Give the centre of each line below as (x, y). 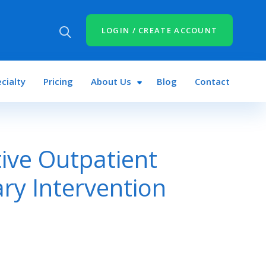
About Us (111, 81)
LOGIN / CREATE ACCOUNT (159, 30)
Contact (213, 81)
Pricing (58, 81)
